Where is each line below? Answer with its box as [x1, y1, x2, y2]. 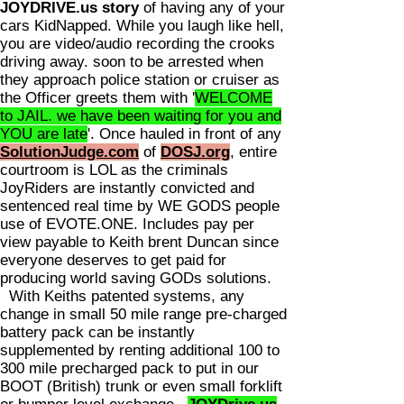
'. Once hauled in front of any [87, 125, 281, 142]
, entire [230, 143, 277, 161]
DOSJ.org [161, 143, 230, 161]
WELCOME [195, 89, 272, 106]
